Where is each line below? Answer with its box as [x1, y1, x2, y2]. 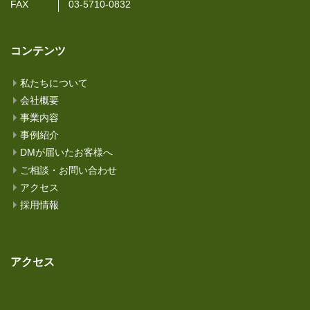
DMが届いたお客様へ [20, 147, 113, 158]
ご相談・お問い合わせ [20, 164, 118, 176]
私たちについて [20, 77, 89, 89]
